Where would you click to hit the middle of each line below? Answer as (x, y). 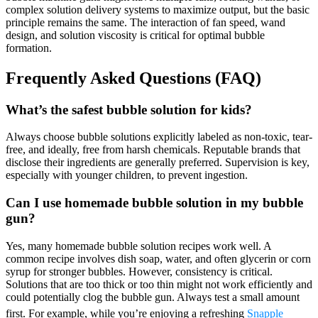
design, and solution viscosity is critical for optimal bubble (135, 35)
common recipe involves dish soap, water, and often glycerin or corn (158, 258)
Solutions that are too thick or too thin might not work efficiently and (159, 284)
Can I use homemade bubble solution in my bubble (154, 203)
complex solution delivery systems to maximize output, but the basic (158, 9)
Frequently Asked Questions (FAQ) (133, 78)
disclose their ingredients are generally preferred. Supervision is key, (158, 163)
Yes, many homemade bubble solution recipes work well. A (138, 246)
